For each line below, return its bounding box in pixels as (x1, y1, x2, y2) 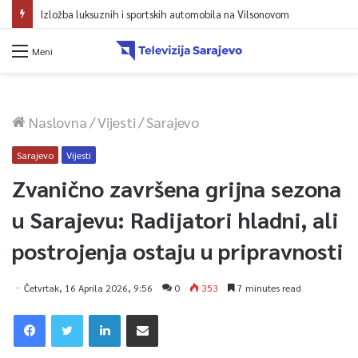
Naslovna (26, 112, 87, 131)
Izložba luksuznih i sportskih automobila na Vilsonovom (41, 7, 289, 21)
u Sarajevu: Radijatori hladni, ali (12, 204, 339, 233)
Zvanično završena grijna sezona (12, 173, 341, 202)
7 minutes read (235, 280, 301, 294)
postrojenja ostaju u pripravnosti (12, 235, 344, 265)
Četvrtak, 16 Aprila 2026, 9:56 (24, 280, 153, 294)
